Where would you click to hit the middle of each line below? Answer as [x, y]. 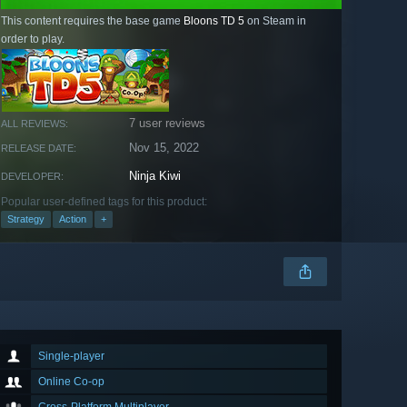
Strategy [26, 219]
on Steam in [275, 21]
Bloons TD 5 [214, 21]
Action [73, 219]
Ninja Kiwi [155, 176]
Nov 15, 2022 [164, 148]
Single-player [71, 357]
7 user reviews [168, 124]
